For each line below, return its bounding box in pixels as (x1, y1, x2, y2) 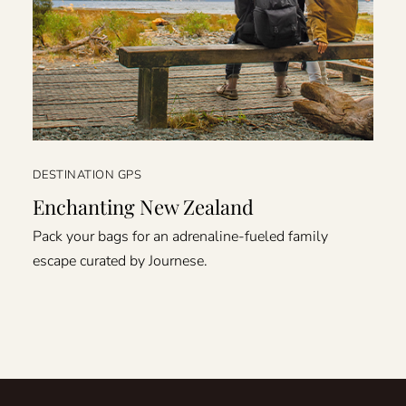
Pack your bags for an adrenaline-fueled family (32, 226, 328, 246)
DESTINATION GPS (32, 167, 142, 184)
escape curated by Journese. (32, 250, 208, 271)
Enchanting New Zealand (32, 193, 254, 221)
